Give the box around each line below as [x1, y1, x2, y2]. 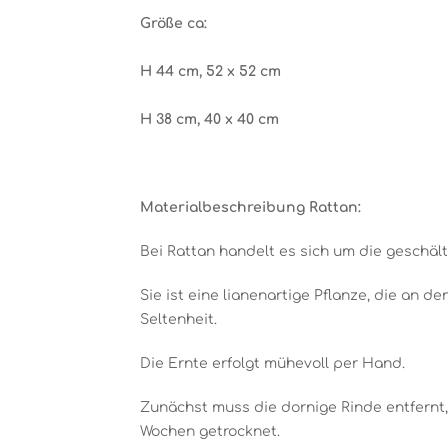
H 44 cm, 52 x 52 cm [140, 64, 281, 79]
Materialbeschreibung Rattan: [140, 200, 361, 215]
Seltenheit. [140, 312, 217, 327]
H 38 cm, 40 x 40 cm [140, 112, 279, 127]
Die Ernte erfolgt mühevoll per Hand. [140, 356, 405, 371]
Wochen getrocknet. [140, 424, 280, 439]
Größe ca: [140, 16, 211, 31]
